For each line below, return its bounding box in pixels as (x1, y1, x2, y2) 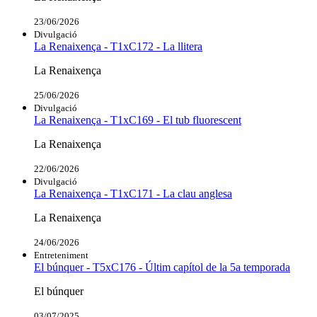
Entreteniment (34, 250, 88, 261)
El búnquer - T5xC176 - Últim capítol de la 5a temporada (34, 261, 290, 274)
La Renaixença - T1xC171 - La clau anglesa (34, 188, 232, 200)
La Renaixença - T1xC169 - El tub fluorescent (34, 114, 241, 127)
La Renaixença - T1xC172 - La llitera (34, 40, 202, 53)
